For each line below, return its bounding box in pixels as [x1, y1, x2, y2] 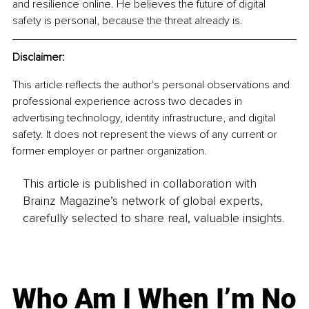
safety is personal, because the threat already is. [12, 14, 243, 28]
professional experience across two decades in [12, 94, 245, 109]
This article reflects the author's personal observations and [12, 78, 292, 92]
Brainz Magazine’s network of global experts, [22, 192, 263, 208]
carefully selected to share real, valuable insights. [22, 210, 284, 226]
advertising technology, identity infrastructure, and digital [12, 111, 278, 126]
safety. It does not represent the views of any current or [12, 128, 280, 142]
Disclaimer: [12, 50, 65, 65]
